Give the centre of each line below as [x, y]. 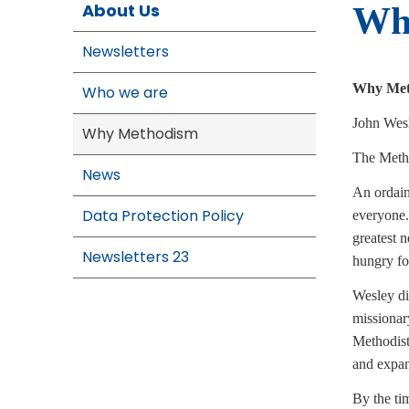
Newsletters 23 [136, 257]
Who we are [125, 93]
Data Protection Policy [163, 216]
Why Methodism [140, 134]
